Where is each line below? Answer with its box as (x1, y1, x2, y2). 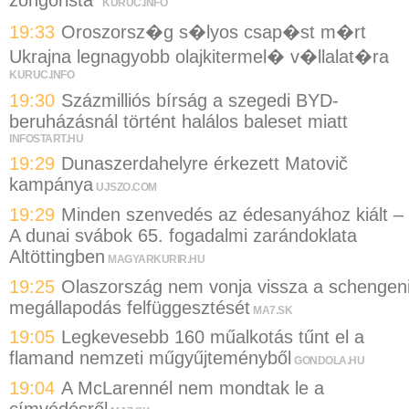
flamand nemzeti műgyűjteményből (9, 348, 291, 369)
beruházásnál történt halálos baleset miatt (9, 110, 348, 131)
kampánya (9, 174, 93, 195)
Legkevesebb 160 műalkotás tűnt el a (61, 327, 364, 348)
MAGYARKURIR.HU (108, 253, 204, 266)
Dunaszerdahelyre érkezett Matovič (61, 153, 348, 174)
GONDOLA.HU (294, 354, 364, 368)
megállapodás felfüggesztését (9, 297, 250, 318)
